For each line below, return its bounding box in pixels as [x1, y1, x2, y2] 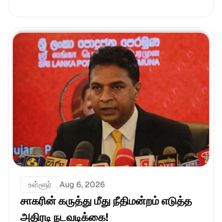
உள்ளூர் [26, 179, 52, 190]
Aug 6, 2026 [59, 179, 105, 190]
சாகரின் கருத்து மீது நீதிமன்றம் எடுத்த [20, 194, 192, 208]
